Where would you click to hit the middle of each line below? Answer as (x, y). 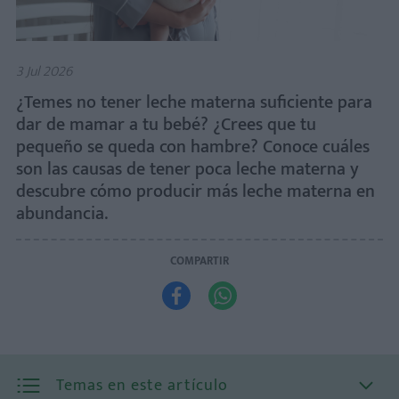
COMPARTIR (199, 261)
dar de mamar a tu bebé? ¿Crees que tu (166, 124)
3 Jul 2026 (44, 71)
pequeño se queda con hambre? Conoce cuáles (193, 147)
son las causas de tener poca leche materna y (187, 169)
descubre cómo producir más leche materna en (195, 191)
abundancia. (62, 213)
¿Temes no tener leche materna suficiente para (194, 102)
